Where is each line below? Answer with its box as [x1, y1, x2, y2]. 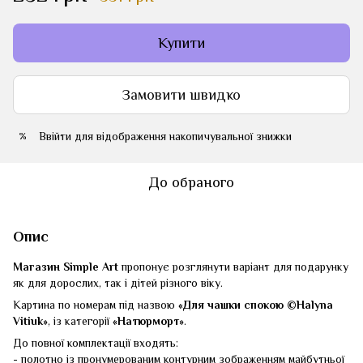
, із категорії [48, 314, 113, 327]
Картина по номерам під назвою [13, 298, 178, 311]
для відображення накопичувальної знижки [71, 130, 292, 143]
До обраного [148, 174, 234, 190]
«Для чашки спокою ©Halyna [178, 298, 333, 311]
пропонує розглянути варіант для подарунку [118, 260, 348, 273]
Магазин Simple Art [13, 260, 118, 273]
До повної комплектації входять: [13, 336, 178, 349]
